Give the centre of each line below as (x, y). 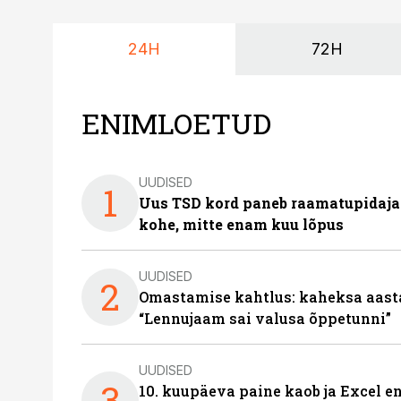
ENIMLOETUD (176, 123)
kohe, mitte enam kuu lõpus (241, 224)
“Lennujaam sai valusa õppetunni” (265, 318)
